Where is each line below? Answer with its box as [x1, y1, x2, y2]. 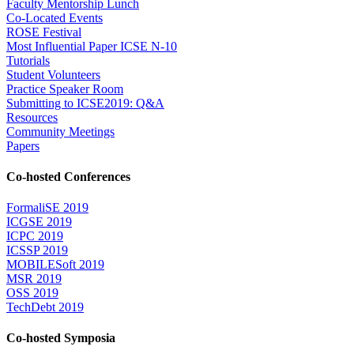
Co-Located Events [6, 10, 103, 24]
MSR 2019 [6, 272, 62, 286]
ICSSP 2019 [6, 243, 68, 258]
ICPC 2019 [6, 229, 63, 243]
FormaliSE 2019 [6, 201, 88, 215]
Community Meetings [6, 124, 115, 138]
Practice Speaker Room [6, 81, 123, 96]
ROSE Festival [6, 24, 81, 39]
